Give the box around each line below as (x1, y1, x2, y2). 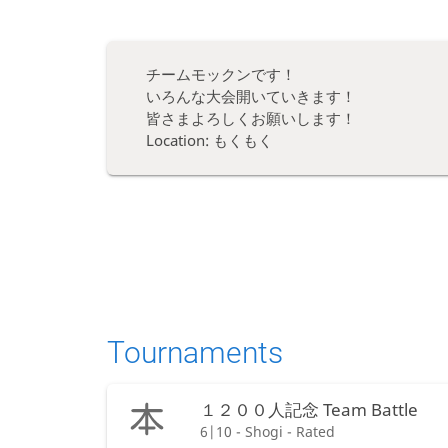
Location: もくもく (145, 130, 273, 152)
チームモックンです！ (145, 64, 296, 86)
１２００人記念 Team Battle (200, 398, 418, 422)
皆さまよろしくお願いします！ (145, 108, 356, 130)
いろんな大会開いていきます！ (145, 86, 356, 108)
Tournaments (107, 335, 283, 371)
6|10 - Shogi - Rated (200, 422, 335, 442)
